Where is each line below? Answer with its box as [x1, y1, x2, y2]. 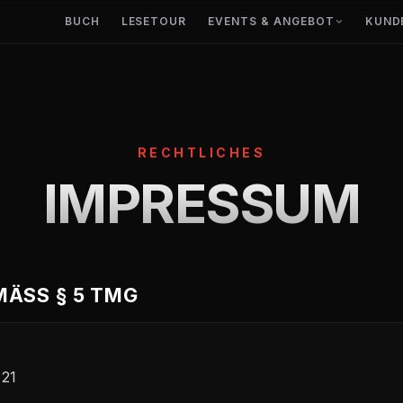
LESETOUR [121, 14, 187, 28]
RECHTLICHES [137, 145, 266, 160]
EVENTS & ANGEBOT [208, 14, 335, 28]
